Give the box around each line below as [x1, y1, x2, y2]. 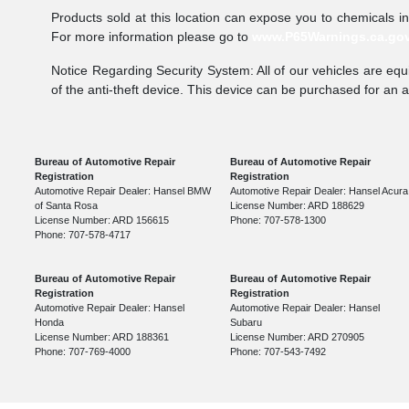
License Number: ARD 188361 [35, 331, 170, 343]
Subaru [230, 317, 263, 329]
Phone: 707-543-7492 [230, 346, 327, 358]
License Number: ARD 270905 [230, 331, 365, 343]
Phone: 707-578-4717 [35, 229, 131, 241]
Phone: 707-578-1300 [230, 215, 327, 226]
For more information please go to [51, 29, 253, 45]
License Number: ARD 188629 [230, 200, 365, 212]
